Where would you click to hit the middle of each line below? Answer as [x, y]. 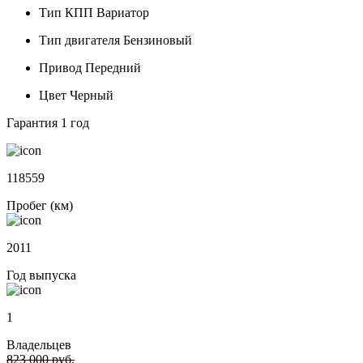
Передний [111, 68]
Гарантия [32, 123]
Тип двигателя [79, 41]
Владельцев [39, 345]
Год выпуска [41, 275]
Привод [60, 68]
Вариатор [121, 13]
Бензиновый [156, 41]
